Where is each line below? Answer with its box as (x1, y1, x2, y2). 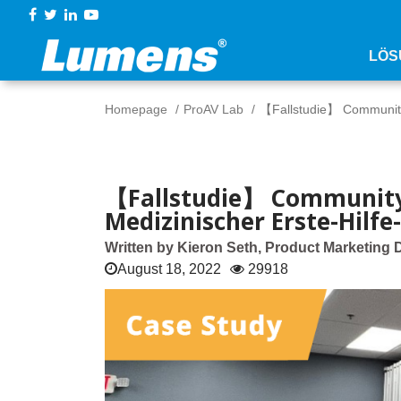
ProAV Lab (183, 102, 243, 116)
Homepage (105, 102, 167, 116)
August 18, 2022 (117, 261, 221, 277)
